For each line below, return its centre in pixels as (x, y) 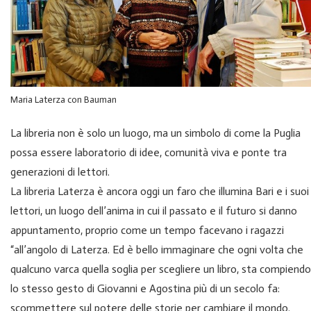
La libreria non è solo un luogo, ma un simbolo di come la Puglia (155, 133)
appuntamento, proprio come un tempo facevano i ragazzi (147, 230)
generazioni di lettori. (60, 172)
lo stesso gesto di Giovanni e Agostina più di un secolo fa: (145, 289)
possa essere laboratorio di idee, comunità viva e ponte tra (149, 153)
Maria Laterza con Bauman (64, 100)
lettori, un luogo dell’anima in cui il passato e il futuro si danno (154, 211)
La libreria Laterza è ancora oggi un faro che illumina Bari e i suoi (160, 192)
